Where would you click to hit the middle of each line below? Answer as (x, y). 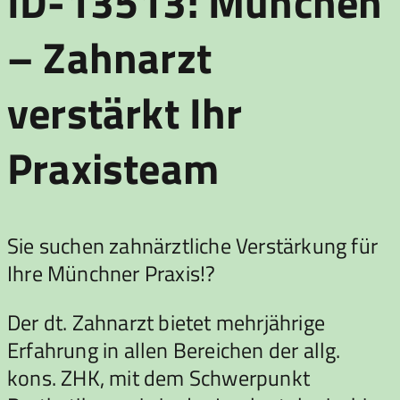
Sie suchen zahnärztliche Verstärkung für (193, 245)
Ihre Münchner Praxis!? (112, 273)
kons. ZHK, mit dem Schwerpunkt (159, 377)
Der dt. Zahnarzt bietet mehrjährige (167, 322)
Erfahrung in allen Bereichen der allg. (174, 350)
